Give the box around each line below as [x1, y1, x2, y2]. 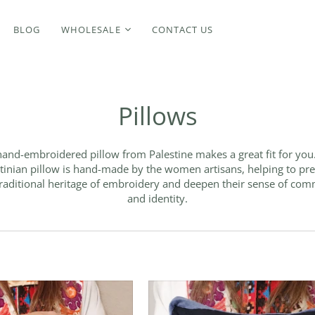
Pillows [117, 98, 198, 132]
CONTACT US [151, 22, 213, 36]
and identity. [127, 191, 188, 205]
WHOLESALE [61, 22, 121, 36]
